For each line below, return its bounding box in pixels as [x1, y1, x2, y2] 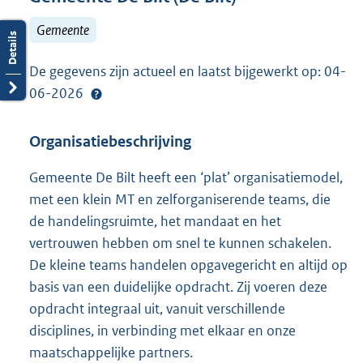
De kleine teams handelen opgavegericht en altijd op [29, 255, 348, 274]
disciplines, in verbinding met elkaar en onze [29, 321, 296, 340]
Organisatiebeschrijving [29, 132, 191, 152]
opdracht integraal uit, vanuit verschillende [29, 299, 285, 318]
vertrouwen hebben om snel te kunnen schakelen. [29, 233, 331, 252]
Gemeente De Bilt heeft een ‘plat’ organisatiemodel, [29, 168, 343, 186]
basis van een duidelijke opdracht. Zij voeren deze [29, 277, 327, 296]
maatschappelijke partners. [29, 343, 193, 361]
